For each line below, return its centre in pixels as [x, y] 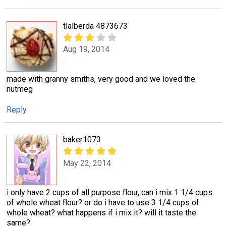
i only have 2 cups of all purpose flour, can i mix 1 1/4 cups [109, 193]
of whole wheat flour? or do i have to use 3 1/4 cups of [103, 203]
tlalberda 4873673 [95, 26]
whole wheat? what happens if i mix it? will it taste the [101, 213]
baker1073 [82, 140]
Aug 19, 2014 [86, 49]
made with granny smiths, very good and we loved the [101, 79]
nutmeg [20, 89]
